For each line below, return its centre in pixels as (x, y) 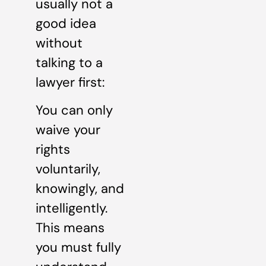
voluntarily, (68, 169)
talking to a (69, 62)
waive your (68, 130)
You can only (74, 110)
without (59, 43)
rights (53, 150)
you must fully (78, 248)
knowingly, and (80, 189)
